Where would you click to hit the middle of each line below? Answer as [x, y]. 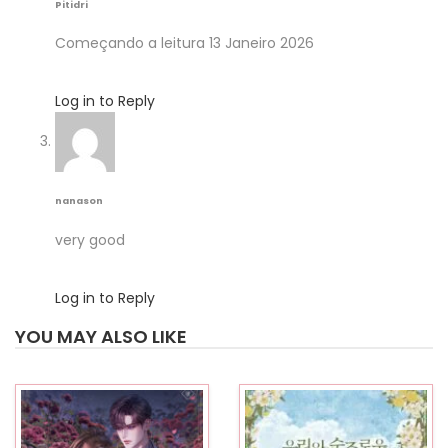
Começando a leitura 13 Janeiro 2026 [184, 43]
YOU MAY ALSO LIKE [101, 336]
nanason [79, 201]
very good [90, 240]
